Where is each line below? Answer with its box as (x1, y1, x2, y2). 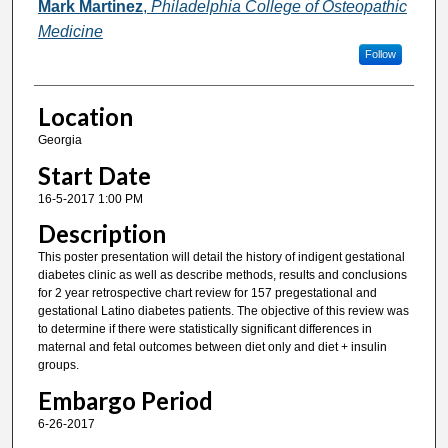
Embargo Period (37, 385, 213, 415)
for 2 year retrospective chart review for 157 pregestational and (37, 286, 377, 301)
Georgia (37, 133, 82, 148)
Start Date (37, 160, 151, 190)
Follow (364, 48, 396, 61)
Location (37, 102, 133, 132)
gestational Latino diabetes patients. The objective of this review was (37, 304, 409, 319)
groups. (37, 358, 79, 373)
